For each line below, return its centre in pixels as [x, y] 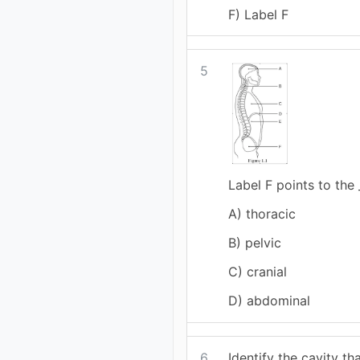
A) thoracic [262, 214]
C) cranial [258, 272]
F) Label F [259, 14]
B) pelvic [255, 243]
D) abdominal [270, 301]
